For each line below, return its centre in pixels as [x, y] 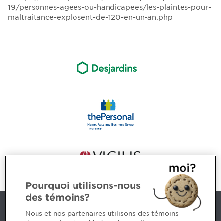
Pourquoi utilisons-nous [83, 186]
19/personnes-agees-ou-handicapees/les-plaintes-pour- [110, 7]
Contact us [33, 212]
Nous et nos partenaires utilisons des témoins [102, 213]
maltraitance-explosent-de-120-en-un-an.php [90, 17]
